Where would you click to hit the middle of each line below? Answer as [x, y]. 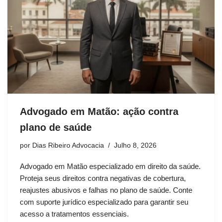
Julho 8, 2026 [135, 145]
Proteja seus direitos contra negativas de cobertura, [103, 178]
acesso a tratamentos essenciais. [74, 214]
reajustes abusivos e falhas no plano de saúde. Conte [106, 190]
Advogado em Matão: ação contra [99, 111]
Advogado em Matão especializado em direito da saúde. [110, 166]
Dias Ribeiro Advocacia [68, 145]
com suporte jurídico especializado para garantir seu [104, 202]
